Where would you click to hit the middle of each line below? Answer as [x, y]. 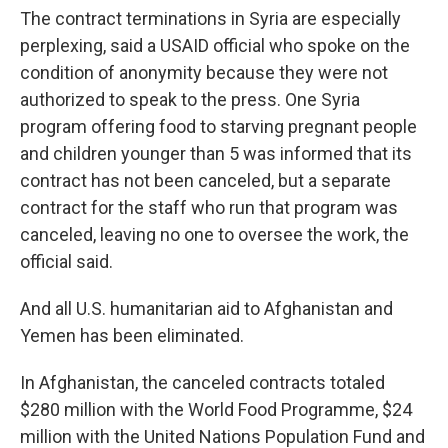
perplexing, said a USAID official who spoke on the [215, 45]
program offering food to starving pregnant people [218, 126]
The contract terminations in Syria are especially [210, 18]
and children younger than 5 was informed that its [216, 153]
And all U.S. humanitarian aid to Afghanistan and [206, 308]
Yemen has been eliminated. [132, 335]
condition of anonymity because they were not [204, 72]
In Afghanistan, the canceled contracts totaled [202, 382]
